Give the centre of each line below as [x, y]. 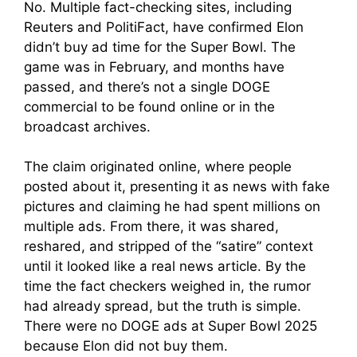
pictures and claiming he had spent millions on [172, 206]
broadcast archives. [87, 126]
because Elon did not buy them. [126, 346]
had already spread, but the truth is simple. [163, 306]
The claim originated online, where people [158, 167]
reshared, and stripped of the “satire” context [169, 246]
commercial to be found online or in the [149, 106]
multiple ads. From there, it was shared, [151, 226]
